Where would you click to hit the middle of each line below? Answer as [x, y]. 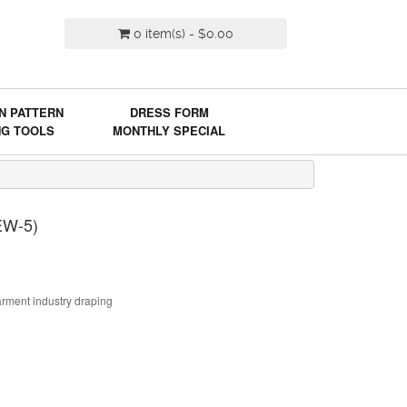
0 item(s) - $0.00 [183, 34]
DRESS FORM [169, 112]
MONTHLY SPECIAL [169, 130]
